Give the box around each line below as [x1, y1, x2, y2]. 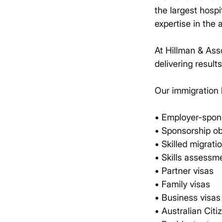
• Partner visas [155, 166, 214, 176]
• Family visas [155, 179, 210, 190]
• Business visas [155, 192, 221, 203]
